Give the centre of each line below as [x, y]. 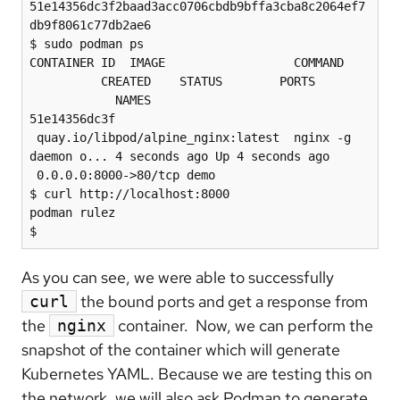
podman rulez [72, 213]
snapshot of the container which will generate [181, 350]
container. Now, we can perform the [244, 326]
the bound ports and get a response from [222, 302]
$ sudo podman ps [87, 44]
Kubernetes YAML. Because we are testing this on [197, 374]
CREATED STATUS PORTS [172, 82]
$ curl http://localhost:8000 [129, 194]
